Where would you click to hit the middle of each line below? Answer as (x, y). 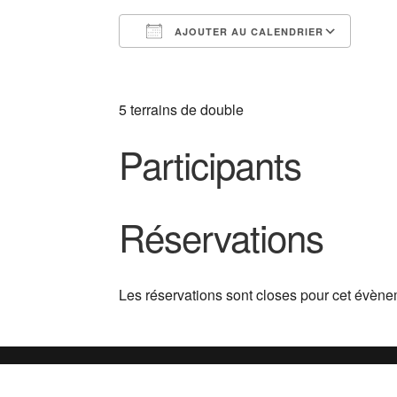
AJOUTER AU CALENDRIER (248, 31)
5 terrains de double (182, 109)
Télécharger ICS (202, 63)
